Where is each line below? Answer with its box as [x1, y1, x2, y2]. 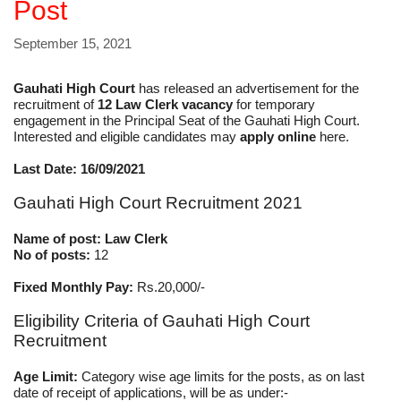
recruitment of [13, 96, 98, 112]
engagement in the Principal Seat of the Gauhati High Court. [13, 112, 360, 128]
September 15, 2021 [13, 35, 132, 51]
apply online [240, 128, 316, 144]
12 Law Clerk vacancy [98, 96, 236, 112]
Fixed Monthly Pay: [13, 278, 137, 294]
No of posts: [13, 246, 90, 262]
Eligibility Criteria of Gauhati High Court [13, 311, 310, 330]
